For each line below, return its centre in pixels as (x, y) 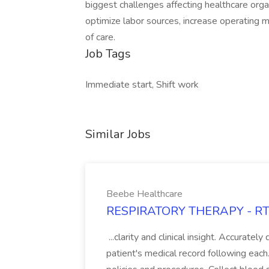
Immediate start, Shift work (142, 85)
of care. (100, 37)
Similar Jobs (118, 134)
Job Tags (108, 54)
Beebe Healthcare (144, 194)
